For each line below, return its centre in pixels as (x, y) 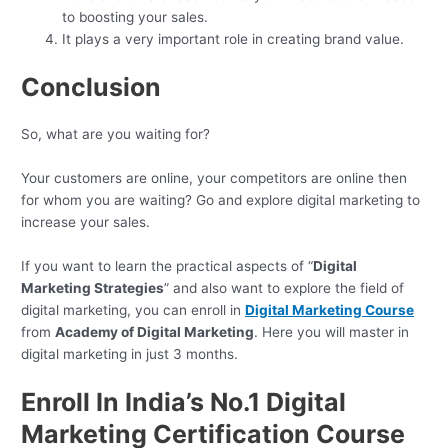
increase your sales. (86, 221)
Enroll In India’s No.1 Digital (184, 402)
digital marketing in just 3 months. (130, 353)
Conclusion (91, 86)
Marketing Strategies (93, 287)
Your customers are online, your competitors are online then (214, 177)
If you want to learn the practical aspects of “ (167, 265)
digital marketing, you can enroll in (133, 309)
